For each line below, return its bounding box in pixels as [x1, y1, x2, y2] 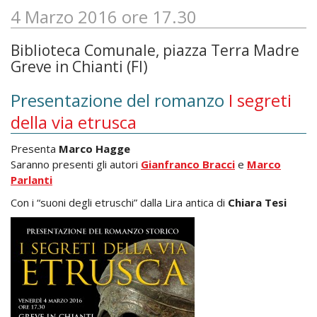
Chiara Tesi [228, 195, 287, 210]
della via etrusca [11, 110, 137, 134]
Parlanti [11, 173, 52, 188]
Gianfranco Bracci [141, 157, 235, 172]
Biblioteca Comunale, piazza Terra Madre [11, 40, 299, 61]
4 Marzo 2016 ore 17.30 [11, 5, 197, 29]
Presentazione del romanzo [11, 88, 229, 113]
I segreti [229, 88, 292, 113]
